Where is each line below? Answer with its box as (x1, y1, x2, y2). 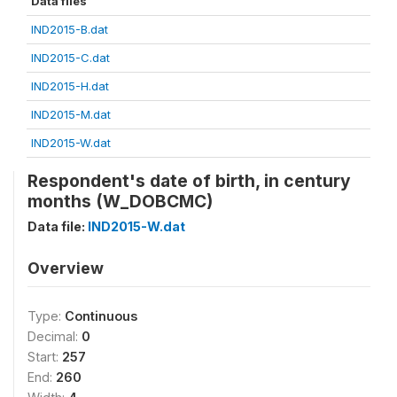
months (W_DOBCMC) (27, 191, 213, 212)
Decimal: (27, 329, 82, 344)
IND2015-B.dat (31, 22, 108, 36)
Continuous (65, 308, 137, 323)
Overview (27, 259, 104, 277)
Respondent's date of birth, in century (27, 170, 351, 191)
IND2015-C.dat (31, 51, 110, 65)
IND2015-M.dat (31, 107, 111, 121)
